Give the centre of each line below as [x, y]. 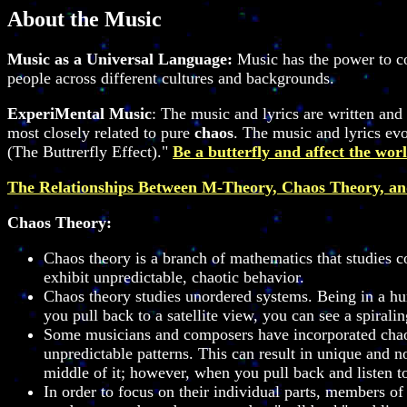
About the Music [84, 19]
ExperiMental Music [79, 113]
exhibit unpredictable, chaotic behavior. [174, 277]
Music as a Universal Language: [120, 59]
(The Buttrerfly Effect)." [90, 151]
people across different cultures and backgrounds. [171, 78]
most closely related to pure [101, 132]
